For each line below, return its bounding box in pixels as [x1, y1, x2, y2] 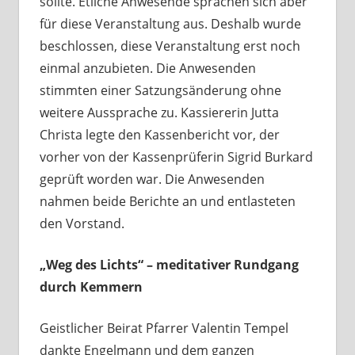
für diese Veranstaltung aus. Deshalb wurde [39, 15, 301, 33]
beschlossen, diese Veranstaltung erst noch [39, 37, 300, 55]
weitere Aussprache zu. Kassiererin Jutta [39, 104, 279, 122]
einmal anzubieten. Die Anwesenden [39, 59, 256, 78]
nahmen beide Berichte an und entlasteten [39, 193, 296, 211]
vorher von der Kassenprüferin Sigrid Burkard [39, 148, 313, 166]
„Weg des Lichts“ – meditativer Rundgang [39, 256, 299, 274]
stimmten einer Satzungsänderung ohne [39, 82, 281, 100]
